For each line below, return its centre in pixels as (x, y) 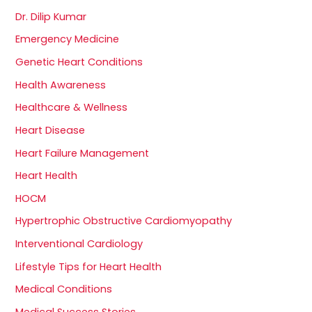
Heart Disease (50, 130)
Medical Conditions (64, 289)
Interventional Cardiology (79, 244)
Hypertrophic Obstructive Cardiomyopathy (124, 221)
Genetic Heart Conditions (79, 62)
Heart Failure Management (83, 153)
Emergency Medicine (68, 39)
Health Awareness (61, 85)
